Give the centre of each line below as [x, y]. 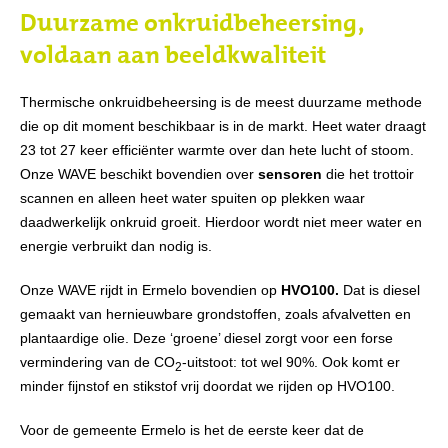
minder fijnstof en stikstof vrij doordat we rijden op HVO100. [207, 385]
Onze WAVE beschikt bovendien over [139, 173]
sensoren [290, 173]
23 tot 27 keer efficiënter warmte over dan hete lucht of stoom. [217, 149]
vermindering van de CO [97, 361]
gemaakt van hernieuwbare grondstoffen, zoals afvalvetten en [215, 313]
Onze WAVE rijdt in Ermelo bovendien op [150, 289]
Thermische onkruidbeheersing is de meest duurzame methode [221, 101]
